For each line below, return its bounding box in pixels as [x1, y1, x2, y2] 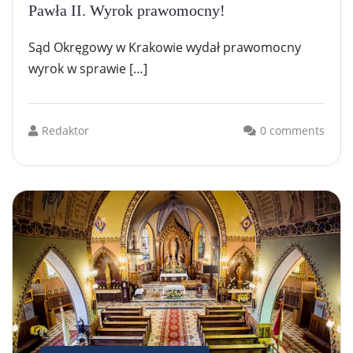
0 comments [260, 122, 325, 138]
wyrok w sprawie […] [28, 59, 147, 77]
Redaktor [42, 122, 89, 138]
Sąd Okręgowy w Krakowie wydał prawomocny [28, 38, 301, 56]
